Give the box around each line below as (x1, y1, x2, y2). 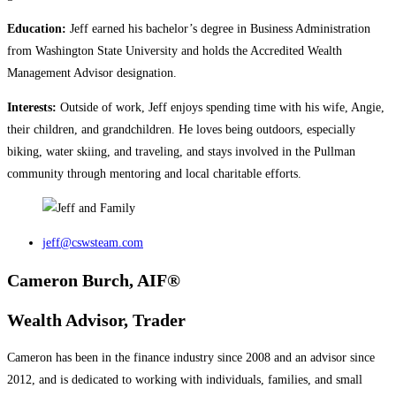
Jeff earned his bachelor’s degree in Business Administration (66, 21, 370, 35)
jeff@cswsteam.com (42, 235, 143, 249)
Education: (7, 21, 66, 35)
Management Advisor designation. (7, 65, 177, 80)
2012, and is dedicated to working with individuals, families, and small (7, 373, 362, 387)
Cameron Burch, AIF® (7, 270, 180, 291)
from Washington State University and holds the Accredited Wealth (7, 43, 342, 57)
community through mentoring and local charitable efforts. (7, 166, 301, 180)
